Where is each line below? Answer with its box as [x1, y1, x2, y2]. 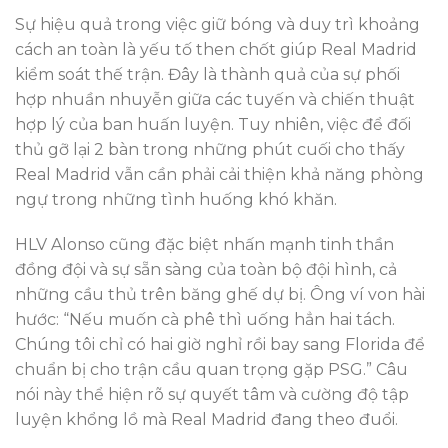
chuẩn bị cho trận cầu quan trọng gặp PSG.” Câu [15, 360, 408, 380]
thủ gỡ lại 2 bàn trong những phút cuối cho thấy [15, 139, 405, 159]
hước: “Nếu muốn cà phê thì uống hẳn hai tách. [15, 310, 395, 330]
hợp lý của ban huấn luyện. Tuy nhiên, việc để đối [15, 114, 411, 134]
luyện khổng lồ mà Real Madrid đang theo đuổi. [15, 410, 398, 430]
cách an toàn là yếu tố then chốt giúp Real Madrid [15, 39, 417, 59]
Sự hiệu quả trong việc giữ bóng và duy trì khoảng [15, 14, 420, 34]
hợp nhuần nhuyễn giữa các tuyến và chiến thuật [15, 89, 415, 109]
